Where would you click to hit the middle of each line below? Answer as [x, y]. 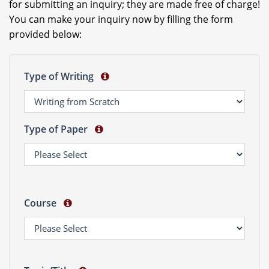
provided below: [45, 34]
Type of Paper [58, 129]
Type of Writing [61, 76]
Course [43, 203]
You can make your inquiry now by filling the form [121, 19]
